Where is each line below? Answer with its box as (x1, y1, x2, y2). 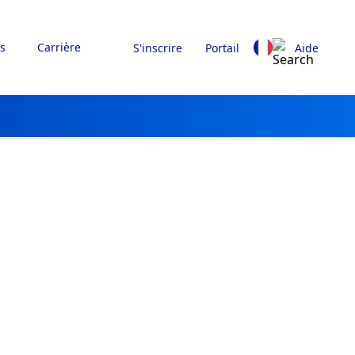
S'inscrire (133, 40, 182, 55)
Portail (204, 40, 239, 55)
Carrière (36, 40, 81, 55)
